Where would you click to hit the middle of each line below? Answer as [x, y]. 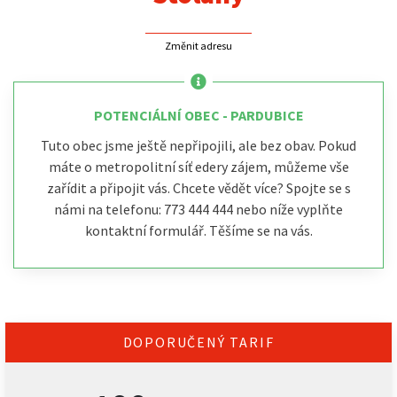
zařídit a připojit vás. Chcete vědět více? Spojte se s [198, 188]
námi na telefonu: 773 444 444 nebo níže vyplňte [198, 209]
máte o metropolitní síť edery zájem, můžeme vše [198, 167]
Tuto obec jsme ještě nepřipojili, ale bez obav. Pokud [198, 145]
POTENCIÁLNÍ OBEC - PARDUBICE [198, 115]
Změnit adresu [198, 46]
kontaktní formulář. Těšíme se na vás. [198, 230]
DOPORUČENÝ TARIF [198, 342]
